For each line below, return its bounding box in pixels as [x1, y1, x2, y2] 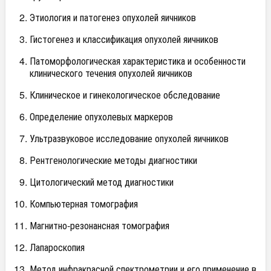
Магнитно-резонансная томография [30, 218, 169, 232]
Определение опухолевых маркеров [30, 109, 173, 123]
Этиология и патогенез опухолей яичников [30, 10, 196, 24]
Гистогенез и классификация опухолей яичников [30, 32, 218, 46]
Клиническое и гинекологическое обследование [30, 88, 220, 102]
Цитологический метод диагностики [30, 175, 174, 189]
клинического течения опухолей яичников [30, 66, 192, 80]
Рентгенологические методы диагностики [30, 153, 197, 167]
